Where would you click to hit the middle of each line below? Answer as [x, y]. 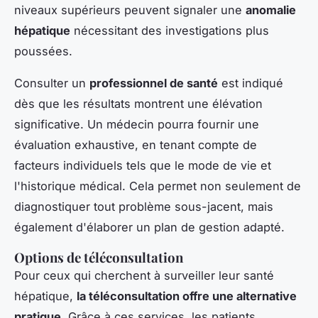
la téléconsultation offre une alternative [187, 296]
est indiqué [251, 83]
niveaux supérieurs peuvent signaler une [130, 10]
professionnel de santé [154, 83]
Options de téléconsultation [99, 257]
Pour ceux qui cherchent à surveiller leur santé [144, 275]
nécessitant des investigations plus [170, 30]
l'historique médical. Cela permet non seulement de [158, 186]
